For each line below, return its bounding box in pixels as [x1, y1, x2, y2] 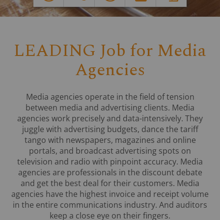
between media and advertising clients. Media [26, 102, 194, 113]
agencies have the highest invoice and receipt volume [11, 188, 209, 199]
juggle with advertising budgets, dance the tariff [22, 123, 198, 135]
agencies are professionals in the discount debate [18, 166, 202, 178]
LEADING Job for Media [14, 37, 206, 64]
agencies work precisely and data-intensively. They [17, 112, 203, 124]
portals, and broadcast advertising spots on [29, 145, 191, 156]
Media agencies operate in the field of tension [26, 91, 194, 102]
